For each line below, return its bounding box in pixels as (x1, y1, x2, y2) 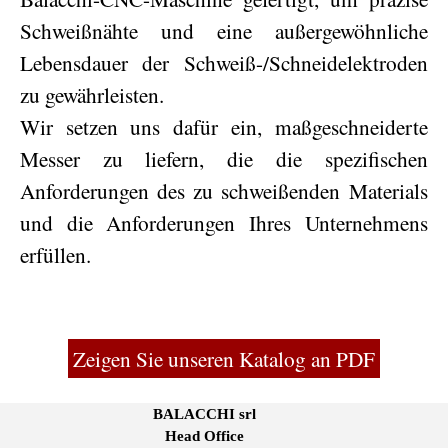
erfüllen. (20, 239, 91, 269)
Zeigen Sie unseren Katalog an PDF (72, 343, 375, 373)
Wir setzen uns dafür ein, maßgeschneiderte (20, 111, 428, 141)
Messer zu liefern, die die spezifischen (20, 143, 428, 173)
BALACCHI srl (152, 405, 256, 422)
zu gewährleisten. (20, 79, 164, 109)
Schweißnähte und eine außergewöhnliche (20, 15, 428, 45)
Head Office (164, 427, 244, 444)
